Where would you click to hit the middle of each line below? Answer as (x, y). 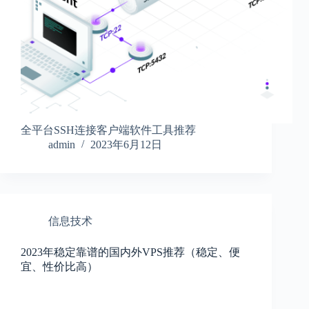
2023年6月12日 (126, 145)
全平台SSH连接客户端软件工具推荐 (108, 130)
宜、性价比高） (59, 267)
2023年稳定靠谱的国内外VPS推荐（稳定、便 (130, 252)
